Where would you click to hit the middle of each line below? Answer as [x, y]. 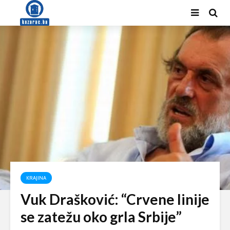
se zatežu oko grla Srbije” [101, 217]
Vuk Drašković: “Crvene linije [115, 199]
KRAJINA [36, 178]
